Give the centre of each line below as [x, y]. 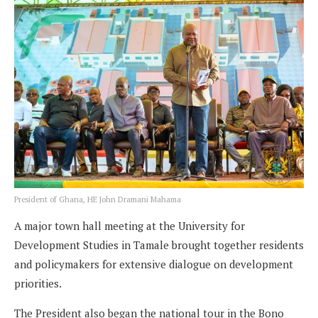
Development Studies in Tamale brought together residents [159, 245]
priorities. [38, 283]
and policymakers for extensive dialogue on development [154, 264]
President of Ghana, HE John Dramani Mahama [98, 199]
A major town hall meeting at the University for [130, 225]
